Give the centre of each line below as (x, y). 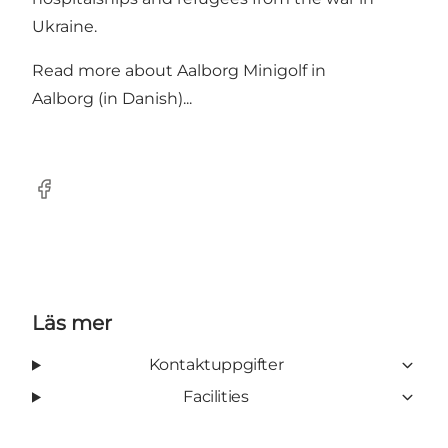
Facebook (70, 199)
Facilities (216, 397)
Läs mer (72, 323)
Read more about (104, 71)
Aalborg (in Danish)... (112, 99)
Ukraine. (64, 27)
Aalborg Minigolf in (251, 71)
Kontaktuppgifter (216, 365)
